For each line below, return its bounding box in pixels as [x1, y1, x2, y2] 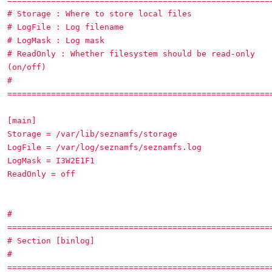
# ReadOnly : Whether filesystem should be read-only [7, 49, 255, 58]
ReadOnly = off [7, 169, 75, 178]
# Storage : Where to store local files [7, 9, 192, 18]
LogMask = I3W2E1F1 [7, 156, 95, 165]
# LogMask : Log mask [7, 36, 104, 45]
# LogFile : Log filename [7, 22, 124, 32]
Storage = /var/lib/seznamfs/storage [7, 129, 177, 138]
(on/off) [7, 63, 46, 72]
